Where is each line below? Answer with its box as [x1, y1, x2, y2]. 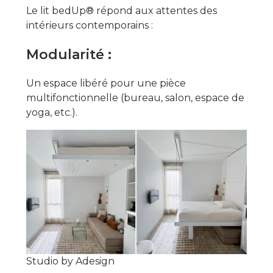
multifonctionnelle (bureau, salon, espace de [26, 92, 244, 104]
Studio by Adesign [26, 255, 115, 268]
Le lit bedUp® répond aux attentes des [26, 5, 217, 17]
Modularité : [26, 46, 112, 63]
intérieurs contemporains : [26, 19, 153, 32]
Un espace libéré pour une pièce [26, 77, 186, 90]
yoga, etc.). [26, 107, 77, 119]
